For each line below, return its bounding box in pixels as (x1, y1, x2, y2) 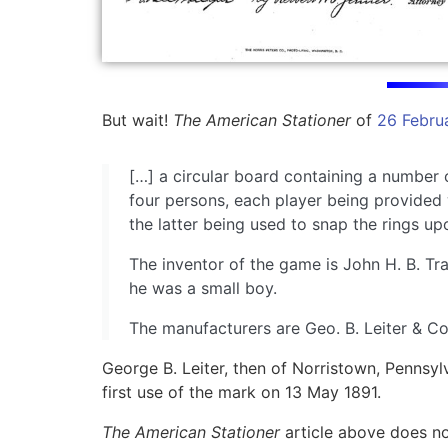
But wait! (102, 110, 173, 131)
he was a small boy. (129, 278, 277, 299)
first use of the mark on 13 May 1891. (102, 382, 381, 403)
